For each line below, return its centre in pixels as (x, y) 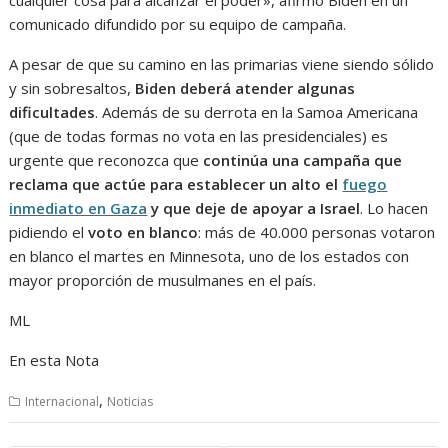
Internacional (62, 402)
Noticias (130, 402)
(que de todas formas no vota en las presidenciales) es (199, 136)
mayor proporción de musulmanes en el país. (163, 280)
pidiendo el (49, 232)
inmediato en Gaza (78, 208)
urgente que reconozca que (106, 160)
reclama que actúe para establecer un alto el (176, 184)
